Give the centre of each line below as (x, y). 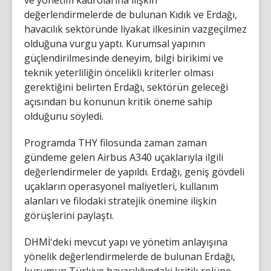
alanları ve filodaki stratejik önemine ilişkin (120, 201)
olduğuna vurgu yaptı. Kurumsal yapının (115, 43)
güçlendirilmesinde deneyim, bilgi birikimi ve (124, 58)
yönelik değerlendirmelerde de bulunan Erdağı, (130, 256)
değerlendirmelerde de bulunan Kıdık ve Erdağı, (131, 14)
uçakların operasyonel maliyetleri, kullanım (121, 186)
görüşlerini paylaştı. (69, 215)
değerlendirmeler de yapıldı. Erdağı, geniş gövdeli (134, 171)
